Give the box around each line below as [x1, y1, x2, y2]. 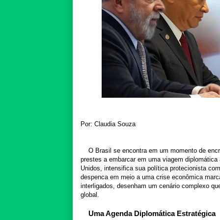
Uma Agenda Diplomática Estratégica [88, 209, 216, 218]
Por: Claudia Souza [81, 120, 136, 128]
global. [81, 191, 99, 198]
